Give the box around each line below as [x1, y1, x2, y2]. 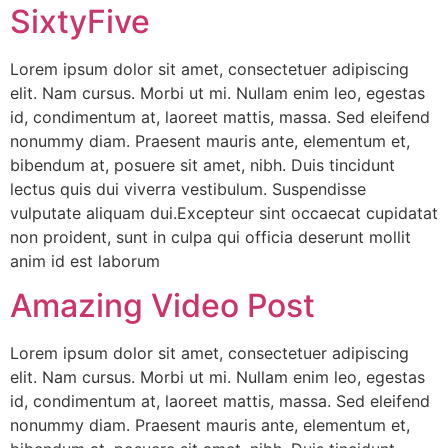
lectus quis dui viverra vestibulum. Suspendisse [10, 178, 366, 199]
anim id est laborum [10, 250, 160, 271]
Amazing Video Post [10, 286, 315, 326]
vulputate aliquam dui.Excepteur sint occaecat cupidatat [10, 202, 438, 223]
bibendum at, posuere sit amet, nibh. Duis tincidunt [10, 154, 395, 175]
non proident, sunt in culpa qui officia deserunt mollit [10, 226, 411, 247]
